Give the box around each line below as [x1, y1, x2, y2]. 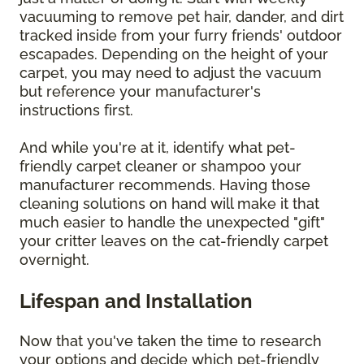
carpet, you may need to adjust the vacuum [19, 63, 322, 81]
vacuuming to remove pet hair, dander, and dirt [19, 7, 344, 25]
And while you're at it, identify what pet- [19, 138, 296, 156]
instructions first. [19, 101, 137, 119]
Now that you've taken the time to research [19, 331, 322, 349]
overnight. [19, 250, 89, 268]
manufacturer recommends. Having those [19, 175, 310, 193]
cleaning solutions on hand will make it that [19, 194, 319, 212]
